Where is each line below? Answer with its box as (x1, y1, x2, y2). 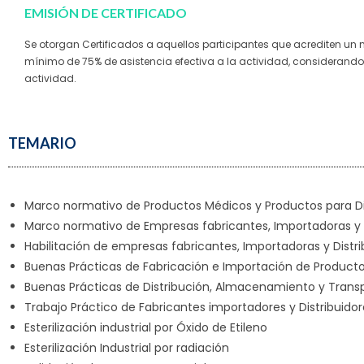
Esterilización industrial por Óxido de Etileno (24, 319, 267, 336)
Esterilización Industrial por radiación (24, 340, 229, 356)
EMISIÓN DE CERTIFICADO (24, 5, 187, 20)
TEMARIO (8, 134, 76, 152)
